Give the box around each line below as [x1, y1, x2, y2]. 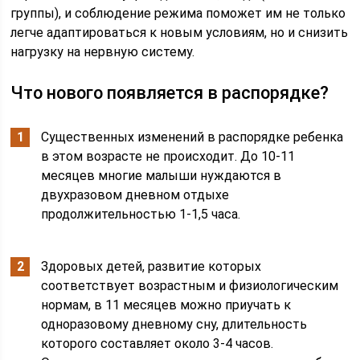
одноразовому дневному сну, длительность [41, 317, 308, 332]
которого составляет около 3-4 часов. [41, 336, 274, 351]
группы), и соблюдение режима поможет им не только [10, 6, 346, 21]
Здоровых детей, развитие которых [41, 259, 262, 274]
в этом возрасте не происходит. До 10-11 [41, 149, 296, 164]
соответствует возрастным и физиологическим [41, 278, 339, 293]
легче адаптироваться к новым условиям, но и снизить [10, 25, 349, 40]
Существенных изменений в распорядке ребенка [41, 129, 344, 145]
